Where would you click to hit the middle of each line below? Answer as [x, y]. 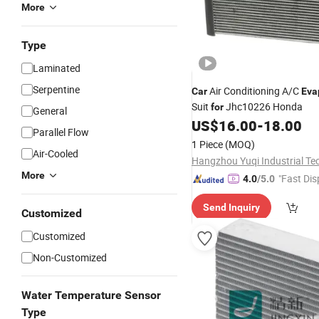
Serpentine [56, 89]
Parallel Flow [61, 132]
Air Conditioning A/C [254, 91]
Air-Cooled [56, 153]
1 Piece [207, 144]
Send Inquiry [231, 207]
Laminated [57, 68]
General [50, 111]
